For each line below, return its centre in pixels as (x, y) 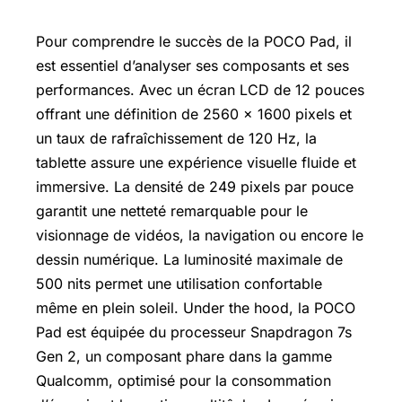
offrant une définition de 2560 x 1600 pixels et (194, 114)
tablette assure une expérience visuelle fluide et (196, 162)
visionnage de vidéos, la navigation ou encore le (200, 235)
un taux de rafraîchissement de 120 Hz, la (176, 138)
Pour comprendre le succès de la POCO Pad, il (194, 41)
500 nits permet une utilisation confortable (179, 284)
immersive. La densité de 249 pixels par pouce (195, 187)
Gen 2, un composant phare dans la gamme (184, 356)
